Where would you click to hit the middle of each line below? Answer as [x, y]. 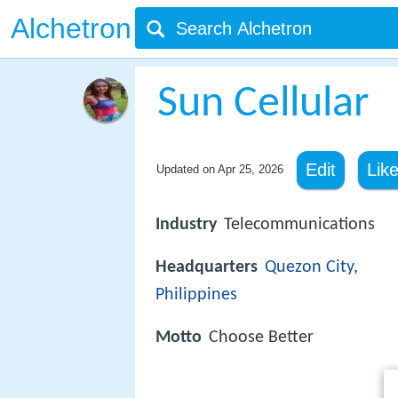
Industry [186, 225]
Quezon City [309, 268]
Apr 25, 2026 [250, 169]
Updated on [187, 169]
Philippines [196, 295]
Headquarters [207, 268]
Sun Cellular [263, 104]
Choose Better [261, 338]
